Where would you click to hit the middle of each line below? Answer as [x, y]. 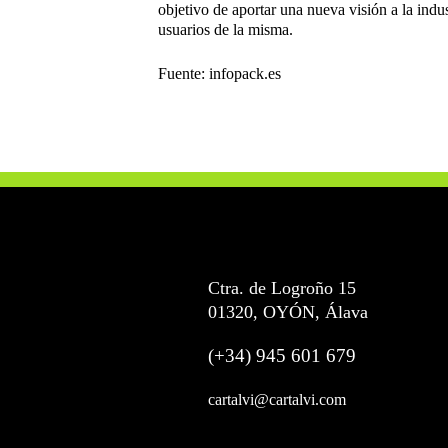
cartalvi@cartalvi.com [277, 399]
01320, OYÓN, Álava [288, 311]
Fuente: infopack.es [219, 73]
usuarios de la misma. [225, 29]
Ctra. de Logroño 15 [282, 287]
